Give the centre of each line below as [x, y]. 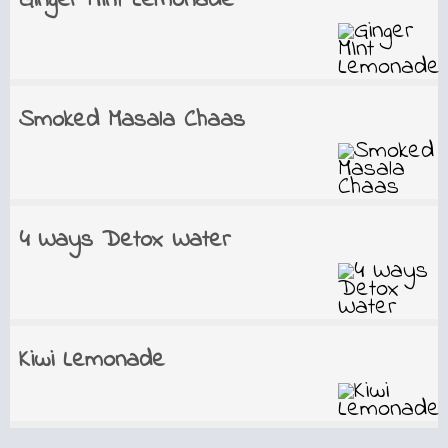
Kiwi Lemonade [91, 360]
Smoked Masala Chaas [131, 120]
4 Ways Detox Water [124, 240]
